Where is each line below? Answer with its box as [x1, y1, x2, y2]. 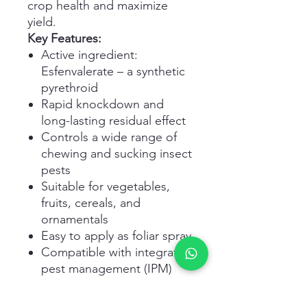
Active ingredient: [41, 47, 138, 63]
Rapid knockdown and [41, 97, 164, 112]
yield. [27, 14, 56, 30]
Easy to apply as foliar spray [41, 228, 191, 244]
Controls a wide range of [41, 130, 177, 145]
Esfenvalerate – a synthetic [41, 64, 185, 79]
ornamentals [41, 212, 108, 228]
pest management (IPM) [41, 261, 172, 277]
